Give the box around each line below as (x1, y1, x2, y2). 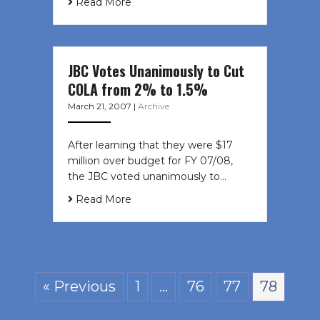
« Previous (43, 278, 116, 296)
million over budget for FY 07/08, (68, 154, 233, 168)
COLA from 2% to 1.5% (68, 79, 208, 101)
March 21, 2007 (68, 101, 134, 112)
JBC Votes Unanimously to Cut (68, 60, 244, 82)
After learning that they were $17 (68, 139, 233, 152)
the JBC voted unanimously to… (68, 170, 226, 184)
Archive (138, 101, 169, 112)
